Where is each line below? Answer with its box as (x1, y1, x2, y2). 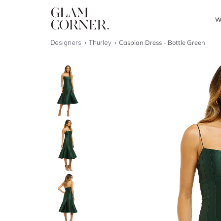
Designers (50, 38, 83, 46)
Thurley (89, 38, 113, 46)
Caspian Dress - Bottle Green (119, 38, 206, 46)
